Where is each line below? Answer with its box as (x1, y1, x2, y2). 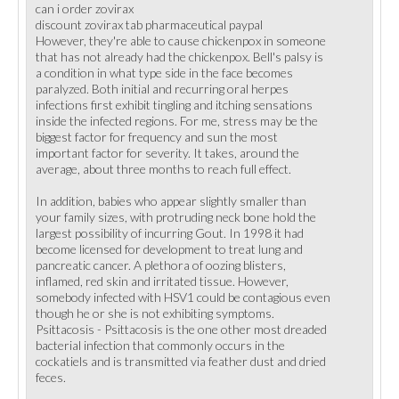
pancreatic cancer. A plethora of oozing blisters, (36, 257, 286, 273)
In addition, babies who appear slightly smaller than (36, 193, 306, 208)
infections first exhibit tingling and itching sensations (36, 97, 313, 112)
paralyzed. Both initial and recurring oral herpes (36, 81, 289, 96)
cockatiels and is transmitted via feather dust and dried (36, 354, 326, 369)
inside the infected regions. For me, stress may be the (36, 113, 318, 128)
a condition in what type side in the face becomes (36, 65, 293, 80)
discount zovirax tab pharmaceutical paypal (36, 17, 263, 32)
